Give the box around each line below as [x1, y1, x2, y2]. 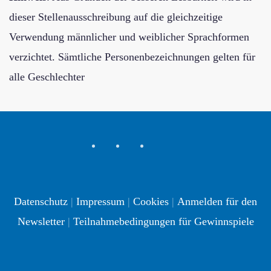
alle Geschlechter [9, 71, 85, 83]
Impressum [76, 195, 125, 207]
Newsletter [17, 215, 65, 227]
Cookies [133, 195, 169, 207]
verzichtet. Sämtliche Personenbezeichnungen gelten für [9, 51, 255, 63]
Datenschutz [14, 195, 71, 207]
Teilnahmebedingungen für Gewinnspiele [73, 215, 254, 227]
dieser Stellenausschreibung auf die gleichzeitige [9, 11, 223, 23]
